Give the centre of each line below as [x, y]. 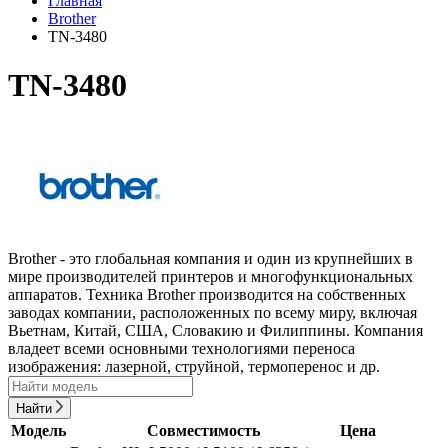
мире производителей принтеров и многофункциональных [210, 276]
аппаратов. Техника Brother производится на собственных [207, 294]
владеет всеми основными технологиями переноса [181, 348]
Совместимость [203, 430]
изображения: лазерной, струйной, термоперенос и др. [194, 366]
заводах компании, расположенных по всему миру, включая [212, 312]
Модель [38, 430]
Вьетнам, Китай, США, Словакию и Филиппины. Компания [215, 330]
